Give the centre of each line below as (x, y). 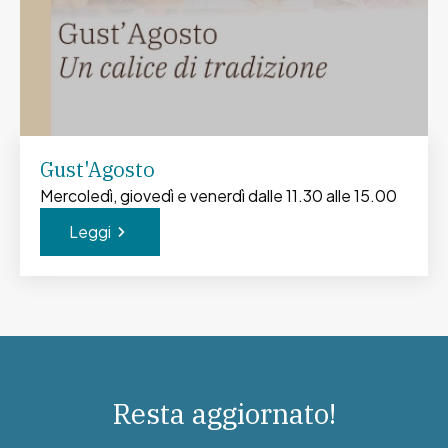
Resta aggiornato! (224, 414)
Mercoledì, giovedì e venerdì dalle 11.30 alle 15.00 (218, 196)
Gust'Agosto (97, 170)
